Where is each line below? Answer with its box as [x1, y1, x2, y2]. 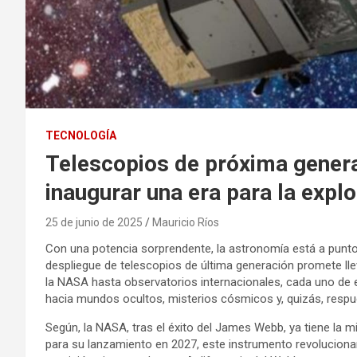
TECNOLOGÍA [45, 129, 116, 143]
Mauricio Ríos [152, 216, 219, 229]
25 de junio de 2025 [45, 216, 143, 229]
